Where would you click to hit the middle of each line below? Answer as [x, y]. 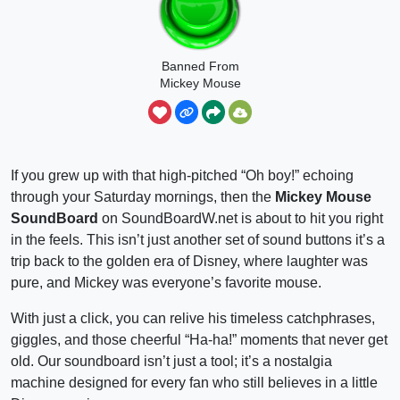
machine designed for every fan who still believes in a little [194, 382]
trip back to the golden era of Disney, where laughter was [189, 261]
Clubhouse [200, 100]
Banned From [200, 66]
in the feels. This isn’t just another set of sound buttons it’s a [198, 239]
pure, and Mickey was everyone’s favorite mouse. [166, 282]
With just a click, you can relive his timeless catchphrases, [193, 318]
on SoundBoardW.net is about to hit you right [241, 218]
